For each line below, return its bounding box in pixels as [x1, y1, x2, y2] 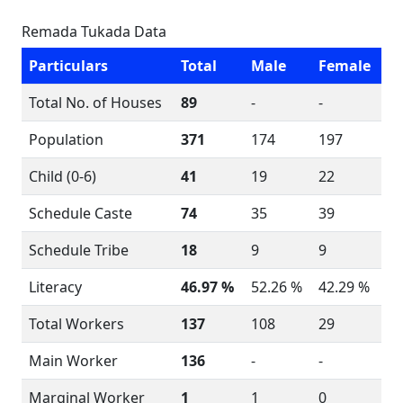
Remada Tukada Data [22, 22, 166, 41]
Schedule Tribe [29, 240, 129, 260]
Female [318, 56, 371, 76]
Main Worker [29, 351, 118, 371]
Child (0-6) [29, 166, 96, 186]
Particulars [29, 56, 108, 76]
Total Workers [29, 314, 124, 334]
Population [29, 130, 103, 149]
